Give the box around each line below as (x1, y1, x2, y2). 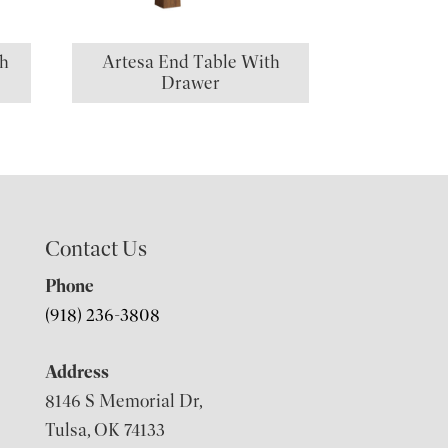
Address (44, 360, 109, 383)
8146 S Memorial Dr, (44, 389, 203, 412)
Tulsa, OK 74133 (44, 418, 165, 441)
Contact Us (44, 234, 147, 262)
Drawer (161, 71, 221, 94)
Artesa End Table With (101, 50, 280, 73)
